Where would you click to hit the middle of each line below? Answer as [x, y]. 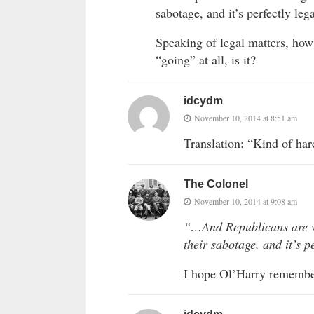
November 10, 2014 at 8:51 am [246, 118]
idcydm [203, 101]
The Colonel [216, 184]
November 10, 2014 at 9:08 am [246, 202]
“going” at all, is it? [206, 60]
